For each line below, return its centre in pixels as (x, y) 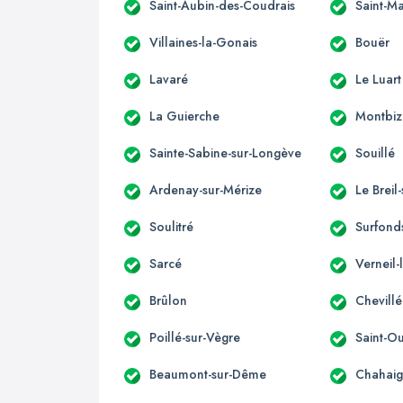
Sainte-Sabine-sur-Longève (225, 152)
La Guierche (184, 116)
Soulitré (171, 226)
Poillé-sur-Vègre (195, 337)
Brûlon (168, 300)
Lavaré (169, 79)
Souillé (376, 152)
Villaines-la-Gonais (203, 42)
